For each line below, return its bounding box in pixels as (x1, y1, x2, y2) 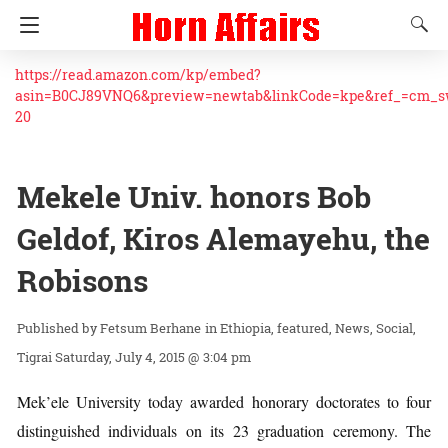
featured (277, 319, 329, 337)
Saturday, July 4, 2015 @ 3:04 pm (55, 348, 251, 366)
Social (376, 319, 413, 337)
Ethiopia (220, 319, 271, 337)
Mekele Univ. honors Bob (17, 177, 371, 216)
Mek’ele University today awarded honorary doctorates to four (17, 391, 431, 412)
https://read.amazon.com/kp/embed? (15, 65, 261, 84)
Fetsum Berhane (100, 319, 201, 337)
